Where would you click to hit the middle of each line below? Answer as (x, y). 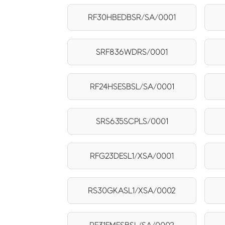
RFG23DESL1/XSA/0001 (132, 156)
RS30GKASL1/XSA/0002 (132, 190)
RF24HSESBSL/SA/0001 (132, 86)
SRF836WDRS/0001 (132, 52)
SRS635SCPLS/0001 (132, 121)
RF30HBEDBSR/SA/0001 (132, 17)
